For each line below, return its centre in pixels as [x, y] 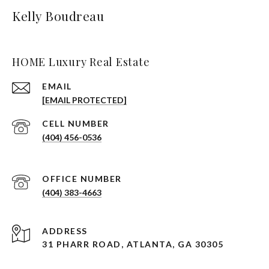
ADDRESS [65, 231]
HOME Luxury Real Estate [81, 62]
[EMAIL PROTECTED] [84, 100]
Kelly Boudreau [58, 16]
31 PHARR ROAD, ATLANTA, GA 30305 [133, 244]
